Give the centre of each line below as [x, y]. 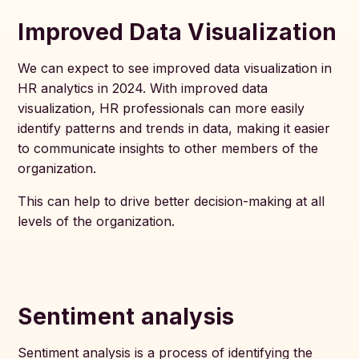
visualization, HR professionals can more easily [161, 108]
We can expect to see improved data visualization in [175, 68]
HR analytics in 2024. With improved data [143, 88]
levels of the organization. [97, 221]
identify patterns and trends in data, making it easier [174, 128]
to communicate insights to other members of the [168, 148]
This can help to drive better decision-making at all [171, 201]
